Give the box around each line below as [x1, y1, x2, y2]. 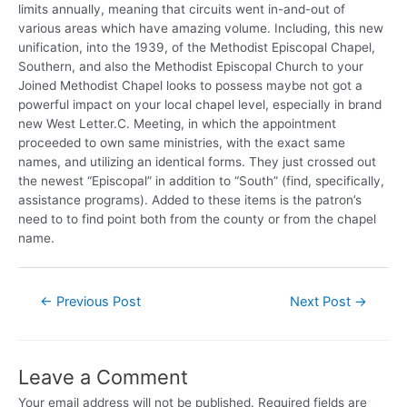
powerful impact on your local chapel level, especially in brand [18, 97, 382, 113]
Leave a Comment [18, 364, 188, 389]
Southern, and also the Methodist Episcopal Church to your [18, 59, 363, 74]
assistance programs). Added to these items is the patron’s [18, 193, 362, 208]
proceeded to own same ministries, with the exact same [18, 135, 345, 151]
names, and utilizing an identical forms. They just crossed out [18, 154, 376, 170]
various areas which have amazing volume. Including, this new [18, 21, 383, 36]
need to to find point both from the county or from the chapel [18, 212, 376, 227]
